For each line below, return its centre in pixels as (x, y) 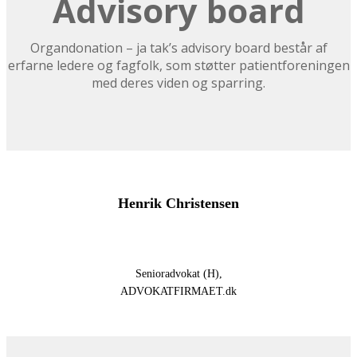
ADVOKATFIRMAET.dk (178, 292)
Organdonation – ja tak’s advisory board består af (178, 48)
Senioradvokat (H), (178, 274)
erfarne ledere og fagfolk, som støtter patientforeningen (178, 66)
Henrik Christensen (178, 204)
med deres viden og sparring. (178, 83)
